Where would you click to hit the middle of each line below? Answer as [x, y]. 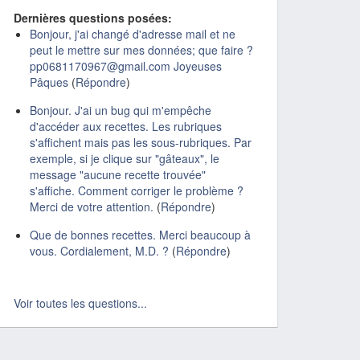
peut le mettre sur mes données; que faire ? [141, 50]
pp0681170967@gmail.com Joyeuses [126, 66]
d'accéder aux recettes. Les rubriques [126, 126]
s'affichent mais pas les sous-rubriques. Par [141, 142]
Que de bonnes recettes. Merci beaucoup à [140, 235]
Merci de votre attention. [92, 207]
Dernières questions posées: [93, 18]
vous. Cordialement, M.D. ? [99, 251]
